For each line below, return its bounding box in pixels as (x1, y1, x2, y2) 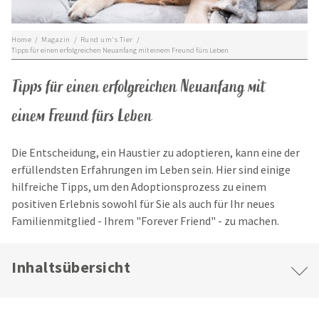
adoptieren (176, 145, 230, 160)
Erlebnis (59, 197, 100, 211)
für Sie (137, 197, 172, 211)
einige (261, 162, 291, 177)
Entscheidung (29, 145, 96, 160)
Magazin (41, 35, 70, 45)
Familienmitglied (11, 214, 95, 229)
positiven (11, 197, 57, 211)
